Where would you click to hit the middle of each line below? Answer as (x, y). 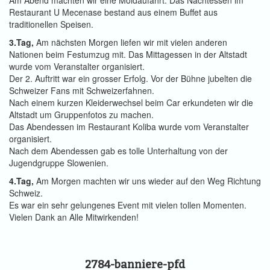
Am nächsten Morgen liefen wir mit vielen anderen (132, 42)
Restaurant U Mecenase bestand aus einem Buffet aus (113, 12)
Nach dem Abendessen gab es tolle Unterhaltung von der (118, 151)
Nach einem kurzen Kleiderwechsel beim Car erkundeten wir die (131, 103)
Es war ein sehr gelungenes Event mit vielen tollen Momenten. (128, 205)
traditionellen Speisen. (51, 24)
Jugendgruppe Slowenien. (59, 163)
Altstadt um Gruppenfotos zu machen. (81, 115)
